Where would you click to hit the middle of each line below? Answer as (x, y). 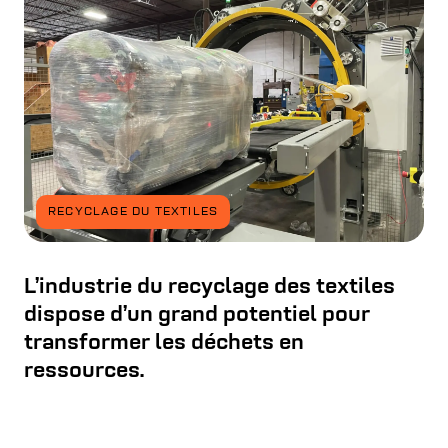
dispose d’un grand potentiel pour (197, 316)
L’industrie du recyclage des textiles (209, 288)
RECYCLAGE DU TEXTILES (133, 212)
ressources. (84, 372)
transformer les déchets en (164, 344)
